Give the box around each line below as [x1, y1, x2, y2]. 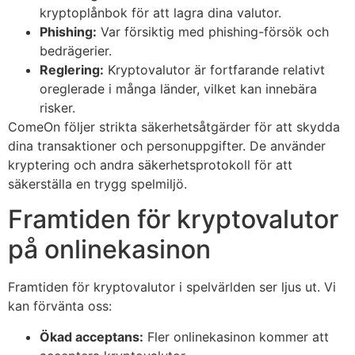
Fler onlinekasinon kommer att [143, 328, 329, 345]
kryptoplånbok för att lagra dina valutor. [40, 4, 281, 21]
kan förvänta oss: [8, 298, 112, 315]
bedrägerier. [40, 42, 112, 59]
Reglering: [40, 61, 104, 78]
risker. [40, 99, 75, 116]
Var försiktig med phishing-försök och [97, 23, 329, 40]
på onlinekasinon [8, 234, 211, 265]
